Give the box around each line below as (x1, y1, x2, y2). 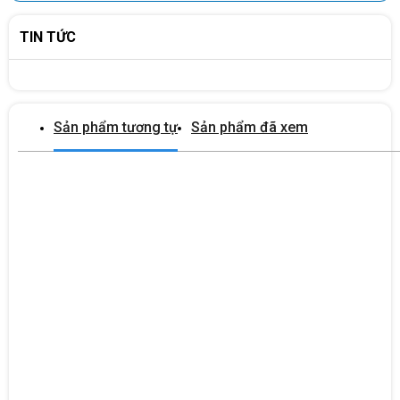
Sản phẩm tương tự (54, 118, 178, 136)
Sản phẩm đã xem (191, 118, 308, 136)
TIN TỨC (20, 28, 76, 46)
